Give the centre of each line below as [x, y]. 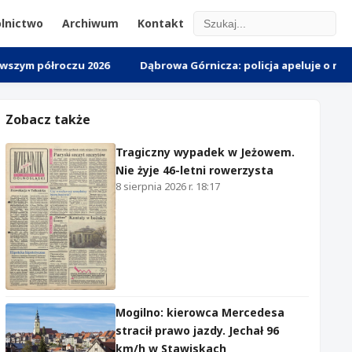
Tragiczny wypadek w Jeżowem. [205, 152]
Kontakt [161, 23]
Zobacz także [48, 119]
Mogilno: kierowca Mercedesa [200, 312]
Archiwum [90, 23]
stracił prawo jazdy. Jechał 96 [197, 330]
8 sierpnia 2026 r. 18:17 [168, 186]
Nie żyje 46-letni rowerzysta [194, 170]
